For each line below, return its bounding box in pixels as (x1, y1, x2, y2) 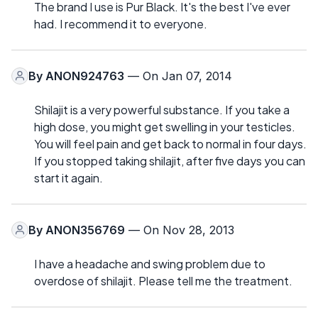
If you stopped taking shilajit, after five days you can (34, 153, 305, 168)
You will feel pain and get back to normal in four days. (34, 136, 307, 151)
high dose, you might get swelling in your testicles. (34, 119, 295, 134)
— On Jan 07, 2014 (124, 68, 232, 83)
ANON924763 (45, 68, 124, 83)
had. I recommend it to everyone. (34, 16, 207, 31)
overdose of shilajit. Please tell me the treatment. (34, 273, 292, 288)
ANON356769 (45, 222, 125, 237)
